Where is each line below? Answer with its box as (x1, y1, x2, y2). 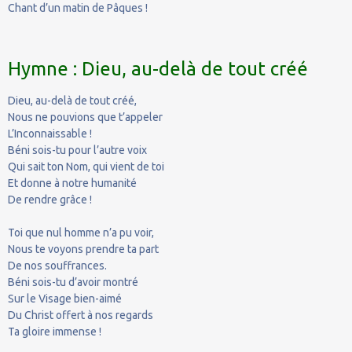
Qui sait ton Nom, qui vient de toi (8, 159, 164, 173)
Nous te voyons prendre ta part (8, 242, 159, 255)
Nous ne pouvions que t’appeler (8, 110, 163, 123)
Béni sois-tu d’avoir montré (8, 275, 138, 288)
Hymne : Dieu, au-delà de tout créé (8, 57, 308, 79)
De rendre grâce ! (8, 192, 92, 206)
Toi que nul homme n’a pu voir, (8, 225, 154, 239)
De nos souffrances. (8, 258, 107, 272)
